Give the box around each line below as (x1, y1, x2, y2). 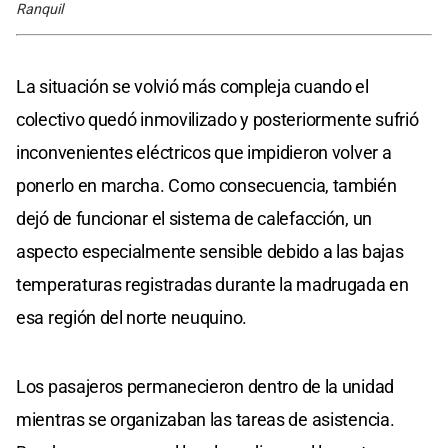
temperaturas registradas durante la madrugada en (16, 273, 409, 295)
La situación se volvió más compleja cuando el (16, 75, 369, 97)
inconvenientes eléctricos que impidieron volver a (16, 141, 392, 163)
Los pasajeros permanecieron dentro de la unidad (16, 375, 394, 397)
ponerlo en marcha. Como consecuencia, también (16, 174, 397, 196)
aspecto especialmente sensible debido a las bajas (16, 240, 404, 262)
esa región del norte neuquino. (16, 306, 247, 328)
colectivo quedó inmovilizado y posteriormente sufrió (16, 108, 419, 130)
